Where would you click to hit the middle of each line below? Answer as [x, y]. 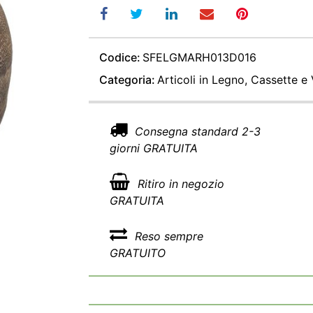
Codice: [120, 57]
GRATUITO [138, 253]
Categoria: [127, 80]
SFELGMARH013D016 [200, 57]
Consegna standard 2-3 [196, 131]
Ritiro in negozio [179, 184]
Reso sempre [167, 236]
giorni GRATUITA [154, 148]
